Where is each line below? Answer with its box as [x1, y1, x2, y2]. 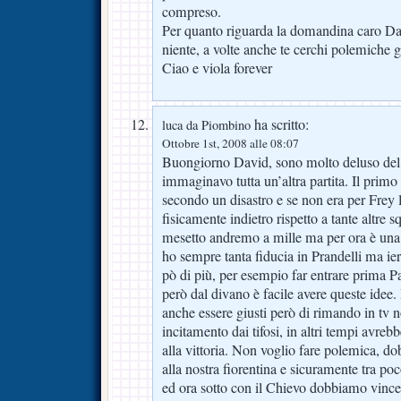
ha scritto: [251, 115, 309, 135]
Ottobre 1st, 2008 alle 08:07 [162, 135, 299, 152]
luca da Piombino [162, 116, 251, 134]
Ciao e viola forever [162, 58, 272, 79]
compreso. [162, 2, 221, 22]
